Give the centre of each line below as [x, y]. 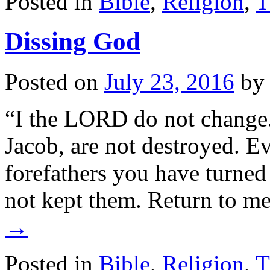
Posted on [52, 82]
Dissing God [73, 42]
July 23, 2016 [169, 82]
